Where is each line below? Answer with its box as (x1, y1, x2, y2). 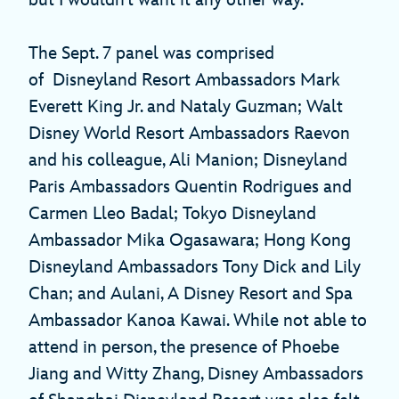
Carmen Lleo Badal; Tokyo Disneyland (28, 202, 316, 224)
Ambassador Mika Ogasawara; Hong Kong (28, 229, 351, 251)
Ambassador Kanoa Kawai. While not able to (28, 309, 367, 331)
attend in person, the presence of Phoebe (28, 336, 339, 358)
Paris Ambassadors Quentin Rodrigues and (28, 175, 352, 198)
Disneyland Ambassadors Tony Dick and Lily (28, 256, 361, 278)
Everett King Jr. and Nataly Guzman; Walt (28, 95, 343, 118)
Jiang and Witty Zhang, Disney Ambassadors (28, 362, 363, 385)
